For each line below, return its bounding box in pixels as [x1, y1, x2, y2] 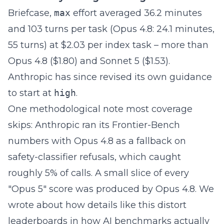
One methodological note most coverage [8, 103, 192, 114]
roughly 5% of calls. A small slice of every [8, 167, 189, 178]
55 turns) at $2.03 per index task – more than [8, 39, 208, 50]
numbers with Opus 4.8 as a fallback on [8, 135, 186, 146]
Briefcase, [8, 7, 54, 18]
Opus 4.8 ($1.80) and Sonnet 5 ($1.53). [8, 55, 170, 66]
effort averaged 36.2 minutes [70, 7, 202, 18]
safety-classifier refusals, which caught [8, 151, 181, 162]
